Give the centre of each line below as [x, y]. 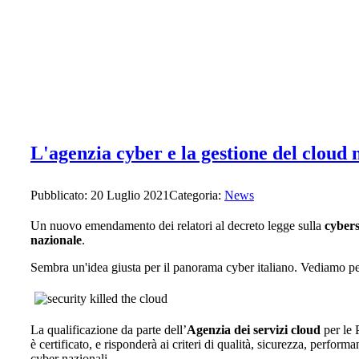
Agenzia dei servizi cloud [254, 330]
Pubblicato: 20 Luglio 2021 [100, 195]
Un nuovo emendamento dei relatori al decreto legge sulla [177, 226]
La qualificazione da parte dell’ [109, 330]
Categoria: [197, 195]
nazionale [56, 240]
